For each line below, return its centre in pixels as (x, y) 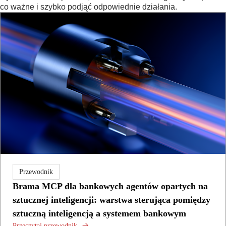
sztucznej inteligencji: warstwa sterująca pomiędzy (111, 200)
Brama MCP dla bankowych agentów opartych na (110, 186)
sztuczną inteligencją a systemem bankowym (99, 213)
